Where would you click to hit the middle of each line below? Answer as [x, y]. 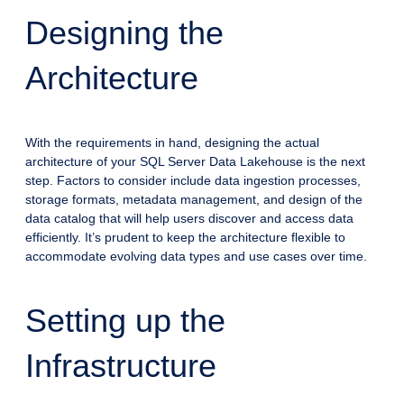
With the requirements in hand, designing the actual [172, 142]
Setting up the [125, 320]
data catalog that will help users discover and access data [189, 218]
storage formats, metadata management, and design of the [194, 199]
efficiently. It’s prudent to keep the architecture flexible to [185, 237]
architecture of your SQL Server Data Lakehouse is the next [195, 161]
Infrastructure [121, 365]
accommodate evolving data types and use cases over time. [196, 256]
